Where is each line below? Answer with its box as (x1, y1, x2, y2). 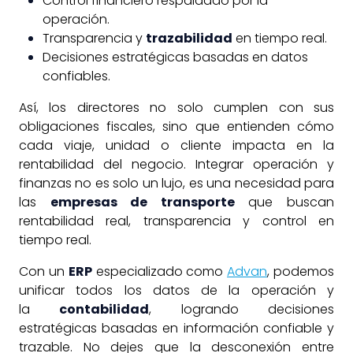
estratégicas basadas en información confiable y (19, 318, 334, 337)
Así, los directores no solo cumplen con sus (19, 98, 334, 117)
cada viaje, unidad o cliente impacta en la (19, 136, 334, 154)
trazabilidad (146, 28, 232, 47)
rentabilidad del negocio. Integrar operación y (19, 154, 334, 173)
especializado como (91, 262, 228, 281)
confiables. (43, 66, 110, 85)
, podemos (267, 262, 335, 281)
